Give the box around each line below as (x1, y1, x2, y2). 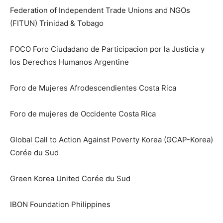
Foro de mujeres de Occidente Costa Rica (10, 109, 156, 119)
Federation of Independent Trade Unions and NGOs (10, 5, 190, 15)
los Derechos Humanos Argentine (10, 57, 129, 67)
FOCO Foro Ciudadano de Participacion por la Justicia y (10, 44, 205, 54)
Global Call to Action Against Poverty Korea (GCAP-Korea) (10, 135, 213, 145)
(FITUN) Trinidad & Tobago (10, 18, 104, 28)
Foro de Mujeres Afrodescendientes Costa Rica (10, 83, 176, 93)
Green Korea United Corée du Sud (10, 174, 130, 184)
